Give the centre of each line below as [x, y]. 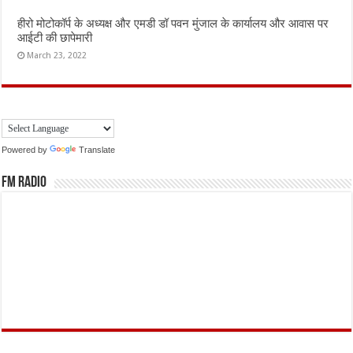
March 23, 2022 [57, 55]
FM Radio [24, 183]
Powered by [26, 149]
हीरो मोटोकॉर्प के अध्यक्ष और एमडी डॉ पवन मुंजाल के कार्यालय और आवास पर [173, 23]
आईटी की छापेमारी [55, 37]
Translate [97, 149]
